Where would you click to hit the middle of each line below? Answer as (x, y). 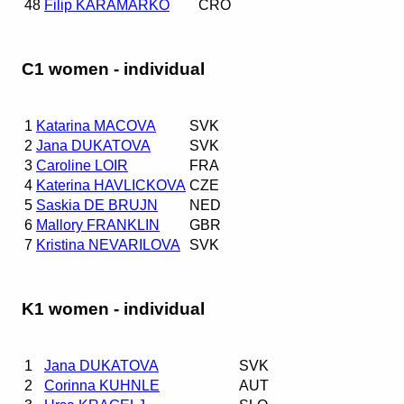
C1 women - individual (113, 69)
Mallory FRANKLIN (98, 225)
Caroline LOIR (82, 165)
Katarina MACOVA (96, 125)
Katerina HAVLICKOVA (111, 185)
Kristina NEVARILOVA (108, 244)
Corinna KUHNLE (102, 385)
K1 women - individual (113, 308)
